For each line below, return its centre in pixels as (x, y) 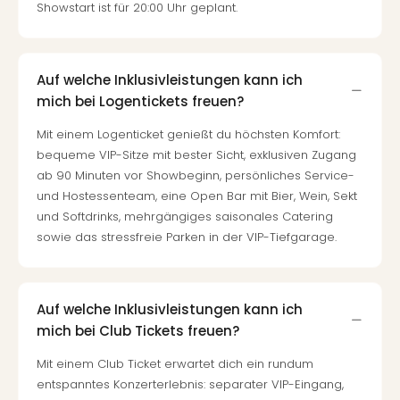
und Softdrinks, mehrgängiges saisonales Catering (185, 217)
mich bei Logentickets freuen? (140, 101)
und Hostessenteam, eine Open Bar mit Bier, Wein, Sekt (197, 196)
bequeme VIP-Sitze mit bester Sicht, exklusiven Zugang (196, 155)
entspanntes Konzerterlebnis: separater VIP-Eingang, (190, 384)
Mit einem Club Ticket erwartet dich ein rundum (175, 364)
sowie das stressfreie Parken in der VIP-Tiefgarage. (187, 237)
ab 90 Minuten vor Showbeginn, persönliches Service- (196, 175)
